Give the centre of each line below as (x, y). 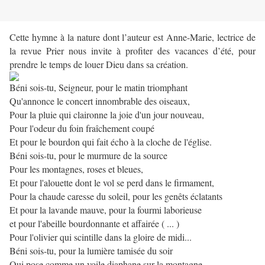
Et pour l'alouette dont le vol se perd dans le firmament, (112, 183)
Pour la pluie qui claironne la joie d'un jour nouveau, (107, 115)
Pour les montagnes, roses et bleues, (76, 169)
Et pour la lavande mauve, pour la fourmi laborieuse (106, 210)
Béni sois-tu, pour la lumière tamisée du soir (91, 251)
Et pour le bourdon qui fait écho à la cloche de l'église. (111, 142)
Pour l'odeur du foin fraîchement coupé (82, 128)
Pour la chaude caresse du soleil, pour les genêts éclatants (116, 196)
